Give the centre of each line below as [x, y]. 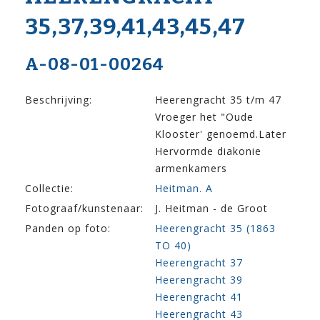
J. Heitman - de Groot [211, 209]
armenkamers [191, 169]
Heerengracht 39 [199, 280]
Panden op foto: [68, 229]
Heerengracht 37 [199, 263]
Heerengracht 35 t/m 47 [218, 100]
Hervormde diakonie [208, 151]
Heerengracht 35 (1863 [215, 229]
